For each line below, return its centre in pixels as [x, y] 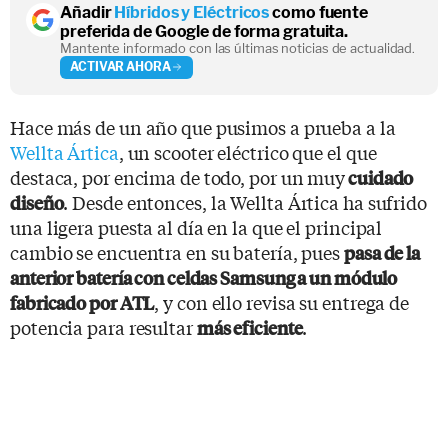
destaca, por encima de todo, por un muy [178, 176]
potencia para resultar [103, 326]
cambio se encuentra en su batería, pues [177, 251]
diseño [37, 202]
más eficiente [249, 327]
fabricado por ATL [82, 302]
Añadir [87, 12]
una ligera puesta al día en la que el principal [196, 226]
